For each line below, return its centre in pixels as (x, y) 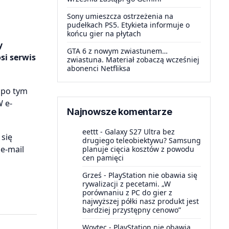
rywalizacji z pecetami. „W (127, 184)
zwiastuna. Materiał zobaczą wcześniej (133, 60)
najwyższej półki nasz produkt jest (141, 201)
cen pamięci (103, 158)
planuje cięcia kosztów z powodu (138, 149)
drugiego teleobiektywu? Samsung (142, 140)
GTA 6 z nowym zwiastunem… (117, 51)
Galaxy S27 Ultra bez (140, 132)
